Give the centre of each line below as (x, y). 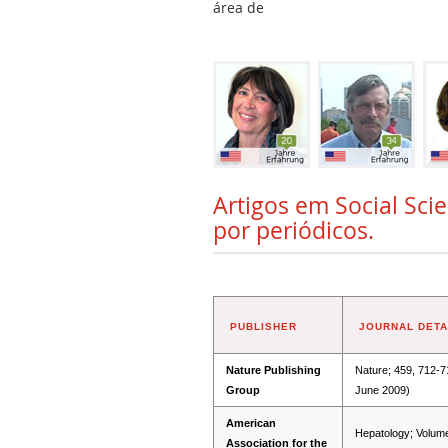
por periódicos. (293, 230)
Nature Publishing (273, 369)
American (251, 422)
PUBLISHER (263, 326)
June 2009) (382, 389)
